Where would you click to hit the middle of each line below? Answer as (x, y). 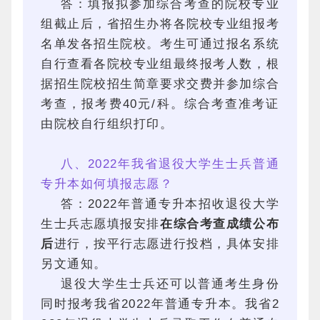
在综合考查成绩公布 (220, 224)
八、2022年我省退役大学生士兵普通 (170, 164)
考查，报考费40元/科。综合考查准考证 (160, 104)
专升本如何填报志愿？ (107, 184)
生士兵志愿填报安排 (101, 224)
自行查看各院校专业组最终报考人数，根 (160, 64)
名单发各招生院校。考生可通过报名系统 (160, 44)
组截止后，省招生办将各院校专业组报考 (160, 24)
